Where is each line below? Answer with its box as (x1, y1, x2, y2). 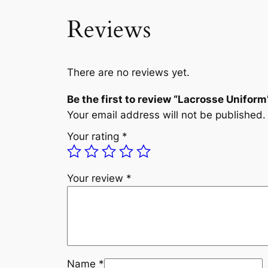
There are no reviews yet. (67, 66, 190, 78)
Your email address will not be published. (67, 108, 266, 121)
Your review (67, 172, 126, 184)
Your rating (67, 130, 122, 142)
